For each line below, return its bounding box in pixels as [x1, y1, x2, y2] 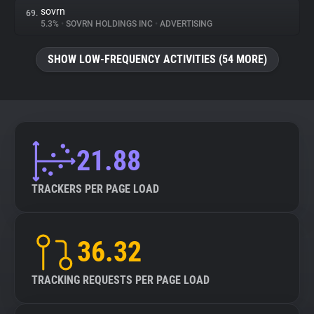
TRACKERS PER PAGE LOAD [32, 182, 159, 196]
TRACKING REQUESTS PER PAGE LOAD [32, 273, 210, 287]
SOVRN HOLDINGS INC [64, 19, 155, 29]
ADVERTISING [158, 19, 212, 29]
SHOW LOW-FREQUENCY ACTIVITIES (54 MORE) [47, 53, 267, 66]
